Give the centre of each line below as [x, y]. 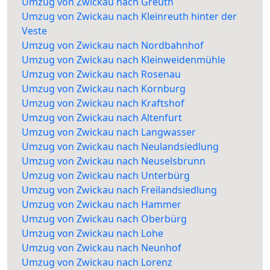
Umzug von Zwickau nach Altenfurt [102, 118]
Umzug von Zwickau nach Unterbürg [106, 176]
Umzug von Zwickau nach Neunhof [102, 248]
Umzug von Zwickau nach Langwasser [109, 132]
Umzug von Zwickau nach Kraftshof [103, 103]
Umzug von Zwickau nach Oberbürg [104, 219]
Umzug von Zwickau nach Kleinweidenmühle [124, 60]
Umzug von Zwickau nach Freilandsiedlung [119, 190]
